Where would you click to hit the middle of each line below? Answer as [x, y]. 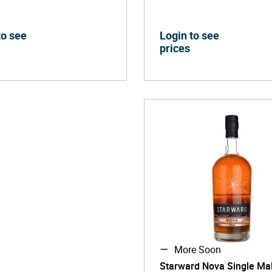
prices [175, 48]
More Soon [197, 250]
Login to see [190, 35]
